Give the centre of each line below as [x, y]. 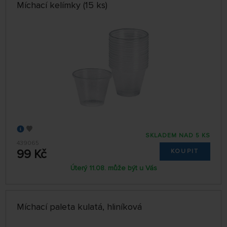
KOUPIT [185, 151]
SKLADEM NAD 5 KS [178, 136]
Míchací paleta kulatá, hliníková [80, 206]
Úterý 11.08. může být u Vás [113, 168]
